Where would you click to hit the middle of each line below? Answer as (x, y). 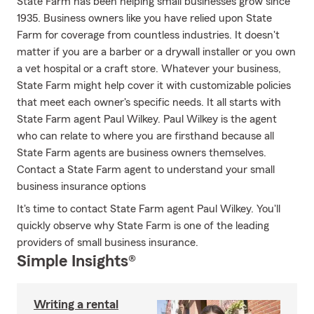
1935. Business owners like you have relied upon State (144, 18)
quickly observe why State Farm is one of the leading (143, 226)
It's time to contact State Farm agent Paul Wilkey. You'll (149, 209)
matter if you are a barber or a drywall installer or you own (156, 52)
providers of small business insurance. (108, 243)
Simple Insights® (76, 261)
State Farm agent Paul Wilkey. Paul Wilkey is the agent (147, 119)
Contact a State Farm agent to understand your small (146, 170)
